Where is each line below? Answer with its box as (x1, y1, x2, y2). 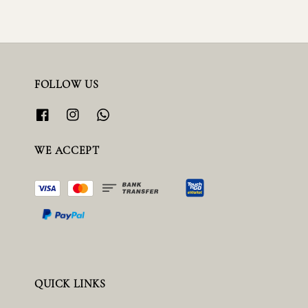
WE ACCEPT (34, 144, 100, 158)
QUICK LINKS (34, 277, 106, 291)
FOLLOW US (34, 77, 99, 91)
